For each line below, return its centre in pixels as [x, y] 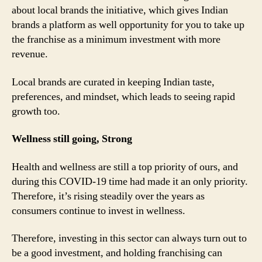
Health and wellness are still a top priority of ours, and [125, 167]
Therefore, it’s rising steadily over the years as [108, 196]
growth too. [36, 111]
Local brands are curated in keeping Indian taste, [113, 82]
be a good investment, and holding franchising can [117, 253]
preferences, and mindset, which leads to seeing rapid [123, 96]
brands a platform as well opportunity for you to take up [128, 25]
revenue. [30, 54]
